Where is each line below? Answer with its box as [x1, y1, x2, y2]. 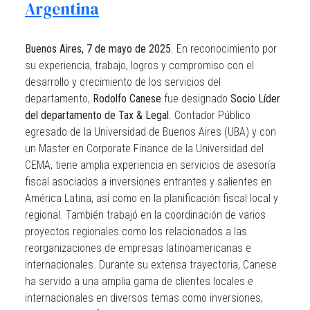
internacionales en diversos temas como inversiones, [25, 291, 263, 304]
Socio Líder [230, 92, 280, 105]
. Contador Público [169, 109, 250, 122]
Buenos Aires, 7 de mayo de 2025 [25, 42, 171, 55]
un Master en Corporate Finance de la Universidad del [25, 142, 264, 155]
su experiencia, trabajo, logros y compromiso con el [25, 59, 254, 72]
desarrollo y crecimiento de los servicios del [25, 75, 221, 89]
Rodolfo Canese [93, 92, 161, 105]
